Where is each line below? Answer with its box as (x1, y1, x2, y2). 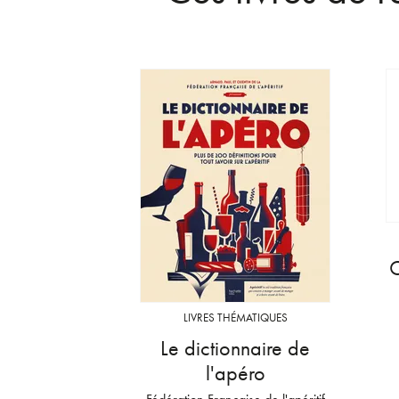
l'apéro (205, 359, 265, 387)
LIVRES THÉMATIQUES (183, 309, 288, 325)
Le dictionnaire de (160, 334, 310, 362)
